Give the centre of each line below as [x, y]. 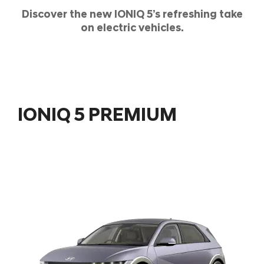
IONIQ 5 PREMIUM [97, 116]
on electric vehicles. [132, 28]
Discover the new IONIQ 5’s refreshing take [132, 15]
